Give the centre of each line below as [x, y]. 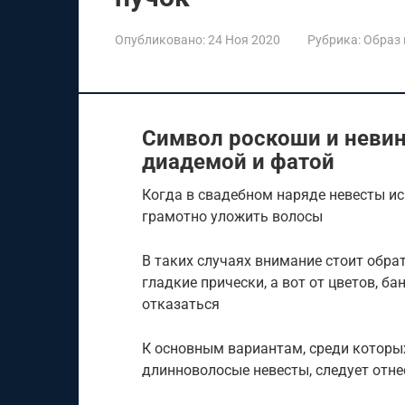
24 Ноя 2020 [244, 40]
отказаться [181, 304]
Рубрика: [334, 40]
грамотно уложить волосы [232, 217]
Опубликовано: [160, 40]
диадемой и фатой [238, 162]
